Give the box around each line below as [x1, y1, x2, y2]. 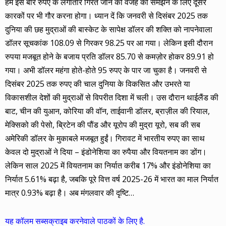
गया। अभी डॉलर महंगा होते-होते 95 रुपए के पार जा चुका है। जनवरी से [5, 64, 207, 76]
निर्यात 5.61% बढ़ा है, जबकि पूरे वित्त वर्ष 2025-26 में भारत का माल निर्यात [5, 173, 218, 185]
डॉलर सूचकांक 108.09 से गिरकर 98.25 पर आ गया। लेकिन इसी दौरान [5, 37, 213, 48]
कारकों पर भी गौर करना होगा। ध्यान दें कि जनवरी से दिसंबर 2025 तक [5, 10, 208, 21]
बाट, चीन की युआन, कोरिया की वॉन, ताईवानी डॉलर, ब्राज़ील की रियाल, [5, 105, 210, 117]
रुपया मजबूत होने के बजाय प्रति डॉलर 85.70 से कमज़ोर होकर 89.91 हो [5, 50, 214, 62]
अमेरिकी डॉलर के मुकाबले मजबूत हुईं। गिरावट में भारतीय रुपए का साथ [5, 132, 205, 144]
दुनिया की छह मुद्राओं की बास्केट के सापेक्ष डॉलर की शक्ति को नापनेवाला [5, 23, 212, 35]
